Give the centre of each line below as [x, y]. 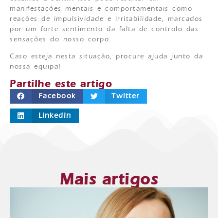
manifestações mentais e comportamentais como [101, 9]
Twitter [126, 96]
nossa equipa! [36, 67]
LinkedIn [55, 115]
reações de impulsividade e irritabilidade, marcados [106, 19]
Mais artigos [109, 179]
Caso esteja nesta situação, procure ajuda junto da [106, 57]
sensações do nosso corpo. [62, 39]
